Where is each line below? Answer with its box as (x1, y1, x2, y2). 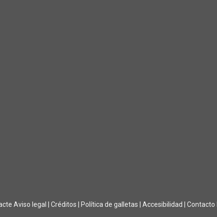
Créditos (51, 201, 77, 209)
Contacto (187, 201, 215, 209)
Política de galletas (81, 201, 138, 209)
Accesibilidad (142, 201, 183, 209)
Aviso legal (14, 201, 46, 209)
